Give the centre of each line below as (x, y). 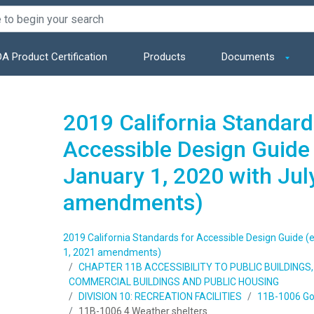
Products (164, 57)
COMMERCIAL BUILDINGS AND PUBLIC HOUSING (173, 282)
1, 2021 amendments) (112, 253)
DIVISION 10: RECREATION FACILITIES (160, 297)
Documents (249, 57)
